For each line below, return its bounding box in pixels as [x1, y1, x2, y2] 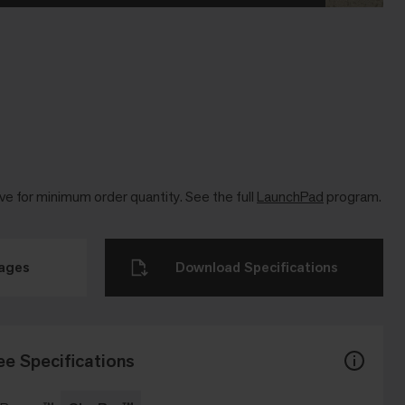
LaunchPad [257, 187, 324, 207]
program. [324, 187, 381, 207]
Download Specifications [175, 258, 338, 278]
